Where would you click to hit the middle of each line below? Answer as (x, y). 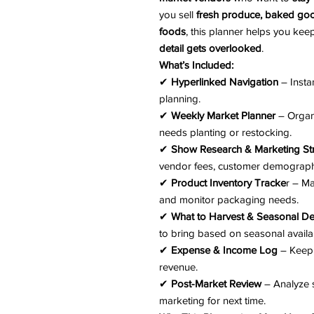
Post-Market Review (216, 284)
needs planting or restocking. (225, 132)
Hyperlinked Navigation (225, 82)
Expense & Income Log (224, 250)
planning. (180, 98)
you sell (178, 14)
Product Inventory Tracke (228, 183)
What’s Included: (196, 65)
